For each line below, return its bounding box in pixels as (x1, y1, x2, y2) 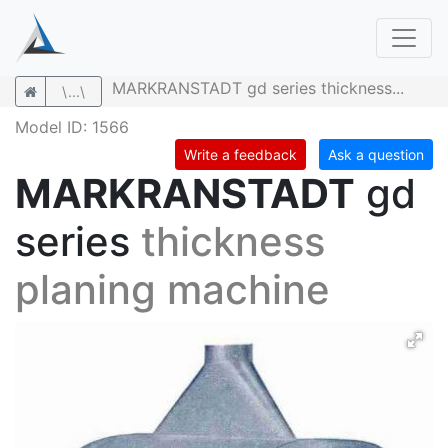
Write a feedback (184, 146, 297, 163)
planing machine (15, 265, 330, 314)
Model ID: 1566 (15, 117, 129, 137)
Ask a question (328, 146, 424, 163)
